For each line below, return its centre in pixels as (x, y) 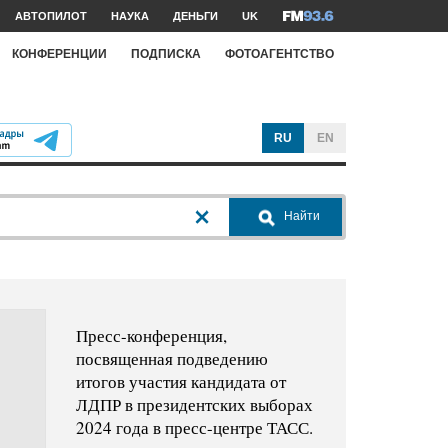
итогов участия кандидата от (180, 382)
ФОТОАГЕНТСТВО (279, 53)
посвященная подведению (171, 359)
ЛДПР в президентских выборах (194, 405)
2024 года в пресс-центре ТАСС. (194, 428)
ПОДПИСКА (166, 53)
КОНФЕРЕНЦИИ (59, 53)
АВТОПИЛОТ (51, 16)
